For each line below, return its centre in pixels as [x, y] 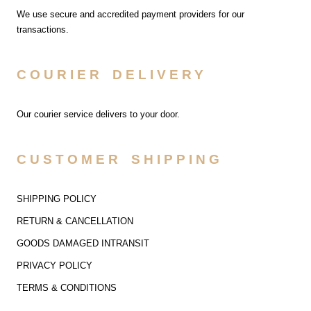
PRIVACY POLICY [54, 265]
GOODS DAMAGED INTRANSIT [83, 243]
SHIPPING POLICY [56, 199]
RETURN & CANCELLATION [75, 221]
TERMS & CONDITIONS [66, 287]
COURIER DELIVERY [111, 75]
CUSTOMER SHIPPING [119, 160]
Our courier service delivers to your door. [98, 114]
